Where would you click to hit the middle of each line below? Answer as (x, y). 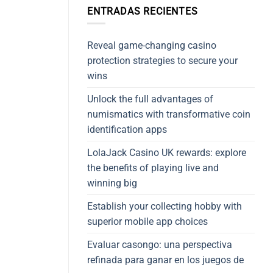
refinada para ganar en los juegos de (165, 260)
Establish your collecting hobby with (165, 207)
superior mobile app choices (147, 222)
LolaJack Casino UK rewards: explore (167, 153)
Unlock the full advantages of (150, 99)
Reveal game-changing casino (152, 46)
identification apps (127, 130)
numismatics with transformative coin (169, 115)
